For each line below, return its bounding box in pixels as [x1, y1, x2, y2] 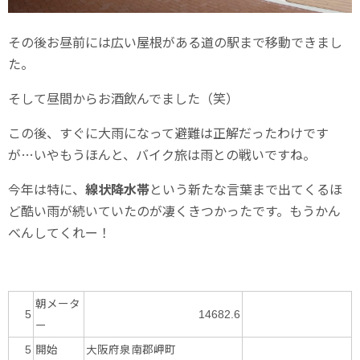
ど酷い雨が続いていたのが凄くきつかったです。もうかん [8, 201, 341, 221]
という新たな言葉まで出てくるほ [149, 179, 342, 199]
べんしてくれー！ [8, 223, 111, 243]
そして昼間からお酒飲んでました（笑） [8, 88, 239, 108]
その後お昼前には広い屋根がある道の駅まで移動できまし [8, 32, 342, 52]
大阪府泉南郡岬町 [86, 341, 176, 358]
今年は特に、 [8, 179, 85, 199]
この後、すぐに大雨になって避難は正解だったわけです [8, 123, 329, 143]
